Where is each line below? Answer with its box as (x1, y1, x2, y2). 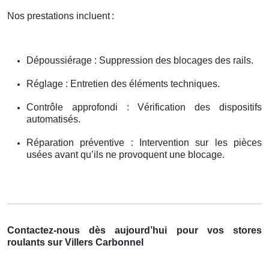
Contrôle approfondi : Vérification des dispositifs (26, 101, 262, 112)
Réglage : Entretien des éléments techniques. (26, 78, 220, 89)
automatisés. (26, 113, 80, 124)
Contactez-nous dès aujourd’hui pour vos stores (7, 225, 262, 235)
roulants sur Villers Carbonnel (7, 237, 144, 247)
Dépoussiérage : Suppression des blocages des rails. (26, 55, 253, 65)
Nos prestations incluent (7, 10, 110, 21)
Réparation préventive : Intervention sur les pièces (26, 137, 262, 148)
